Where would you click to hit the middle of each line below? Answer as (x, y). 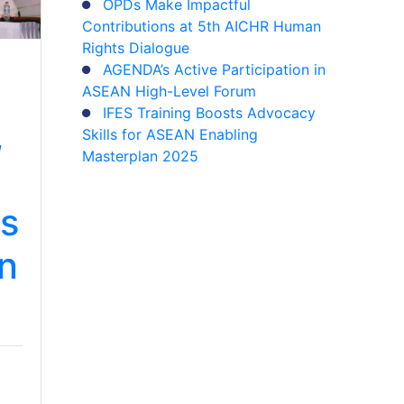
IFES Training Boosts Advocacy (209, 113)
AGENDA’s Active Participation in (214, 69)
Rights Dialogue (136, 48)
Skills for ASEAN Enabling (170, 134)
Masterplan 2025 (140, 156)
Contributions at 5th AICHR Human (202, 26)
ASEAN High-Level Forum (169, 91)
